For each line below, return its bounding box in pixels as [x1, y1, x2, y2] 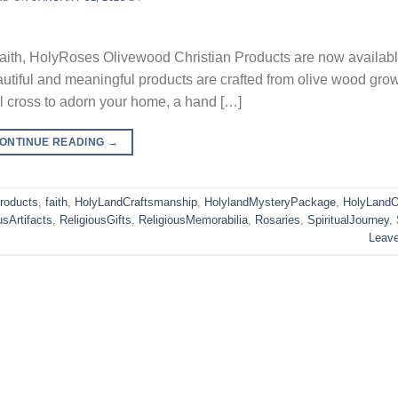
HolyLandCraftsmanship [75, 195, 197, 210]
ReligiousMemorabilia [139, 213, 248, 227]
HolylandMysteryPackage [204, 195, 336, 210]
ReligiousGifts [60, 213, 131, 227]
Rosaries [255, 213, 300, 227]
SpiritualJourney [307, 213, 389, 227]
